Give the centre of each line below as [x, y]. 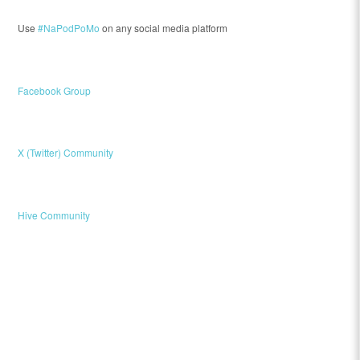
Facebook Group [55, 90]
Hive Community [54, 215]
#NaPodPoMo [69, 28]
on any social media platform [164, 28]
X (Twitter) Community [66, 153]
